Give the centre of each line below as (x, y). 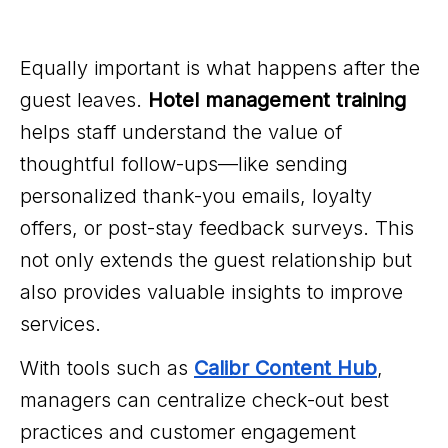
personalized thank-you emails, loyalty (196, 196)
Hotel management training (277, 100)
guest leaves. (84, 100)
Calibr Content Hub (285, 368)
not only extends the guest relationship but (216, 260)
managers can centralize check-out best (204, 400)
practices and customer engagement (188, 432)
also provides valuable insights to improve (211, 292)
